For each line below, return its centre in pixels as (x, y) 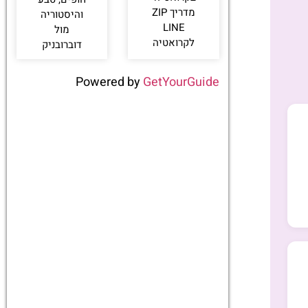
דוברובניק (62, 44)
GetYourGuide (181, 82)
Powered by (110, 82)
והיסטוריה (62, 14)
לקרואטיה (174, 43)
